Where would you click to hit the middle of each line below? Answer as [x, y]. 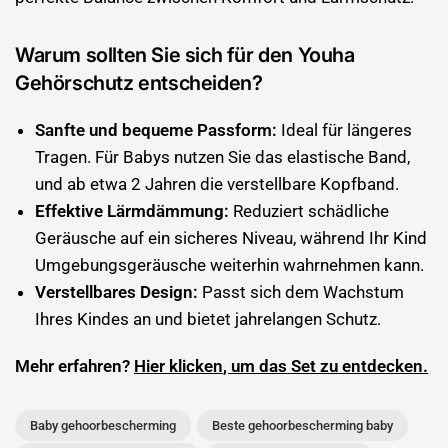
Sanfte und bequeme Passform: [156, 130]
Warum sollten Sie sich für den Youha [185, 55]
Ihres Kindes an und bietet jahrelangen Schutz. [208, 319]
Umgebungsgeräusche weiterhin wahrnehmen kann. [229, 265]
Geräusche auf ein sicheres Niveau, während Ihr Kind [231, 238]
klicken [194, 366]
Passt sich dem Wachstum [301, 292]
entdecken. [383, 366]
